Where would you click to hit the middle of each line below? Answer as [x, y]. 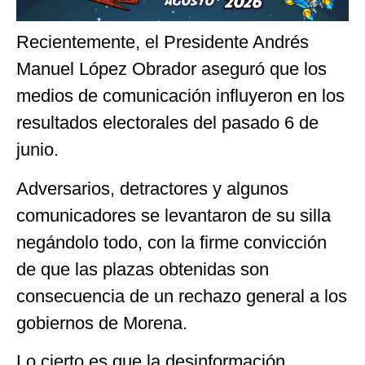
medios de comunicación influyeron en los [180, 96]
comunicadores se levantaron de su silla [174, 215]
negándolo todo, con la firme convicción [172, 242]
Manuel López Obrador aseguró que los [172, 69]
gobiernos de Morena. [102, 323]
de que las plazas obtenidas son [143, 269]
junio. [37, 150]
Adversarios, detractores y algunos [152, 188]
